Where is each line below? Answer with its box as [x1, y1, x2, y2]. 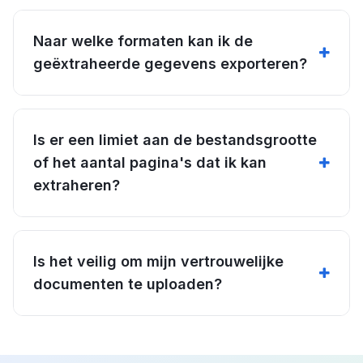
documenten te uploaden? [33, 275, 222, 293]
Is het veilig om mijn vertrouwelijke [33, 252, 284, 270]
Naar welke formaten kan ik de [33, 32, 253, 49]
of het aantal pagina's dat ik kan [33, 153, 267, 171]
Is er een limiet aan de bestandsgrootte [33, 130, 317, 148]
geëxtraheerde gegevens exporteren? [33, 54, 307, 72]
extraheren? [33, 176, 120, 194]
